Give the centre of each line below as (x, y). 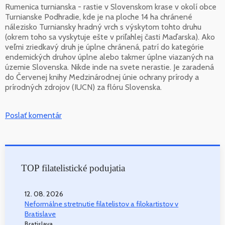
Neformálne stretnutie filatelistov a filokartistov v (102, 204)
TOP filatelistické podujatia (73, 168)
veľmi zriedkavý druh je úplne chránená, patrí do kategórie (104, 47)
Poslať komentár (33, 116)
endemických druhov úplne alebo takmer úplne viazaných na (109, 57)
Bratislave (40, 214)
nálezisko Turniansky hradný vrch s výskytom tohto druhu (103, 27)
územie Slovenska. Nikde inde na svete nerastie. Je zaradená (109, 67)
